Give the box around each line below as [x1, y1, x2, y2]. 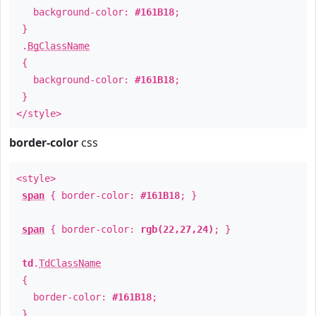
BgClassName [28, 40, 90, 51]
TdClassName [39, 257, 101, 269]
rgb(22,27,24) [140, 224, 214, 235]
